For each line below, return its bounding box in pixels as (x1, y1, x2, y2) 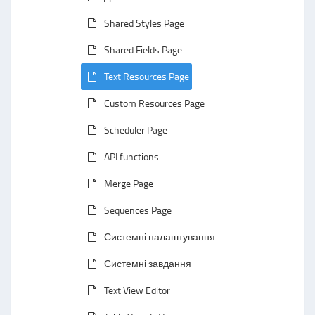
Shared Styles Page (104, 16, 184, 30)
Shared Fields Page (104, 43, 182, 56)
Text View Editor (104, 283, 170, 297)
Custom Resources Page (104, 96, 205, 110)
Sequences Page (104, 203, 172, 217)
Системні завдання (104, 257, 191, 270)
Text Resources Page (104, 70, 189, 83)
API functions (104, 150, 159, 163)
